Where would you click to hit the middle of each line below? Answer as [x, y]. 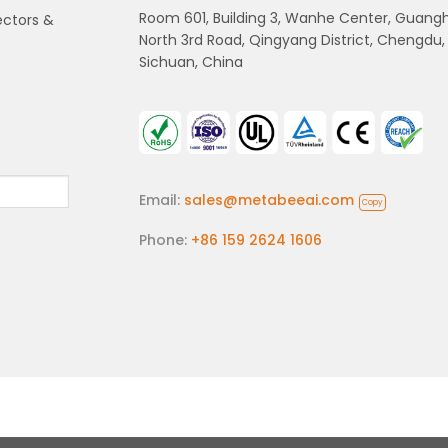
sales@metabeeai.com [269, 199]
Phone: [165, 239]
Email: [161, 199]
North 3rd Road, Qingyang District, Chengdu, [292, 40]
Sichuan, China [191, 62]
